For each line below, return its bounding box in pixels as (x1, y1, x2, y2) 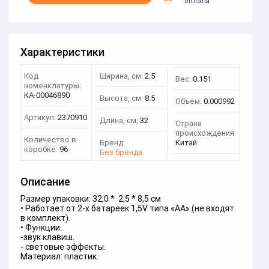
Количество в (24, 134, 76, 145)
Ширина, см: (100, 71, 143, 81)
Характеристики (20, 45, 104, 59)
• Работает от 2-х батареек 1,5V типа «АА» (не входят (20, 203, 234, 214)
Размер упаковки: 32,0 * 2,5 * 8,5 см (20, 193, 161, 204)
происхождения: (175, 128, 236, 138)
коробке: (24, 144, 58, 154)
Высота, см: (100, 93, 143, 103)
